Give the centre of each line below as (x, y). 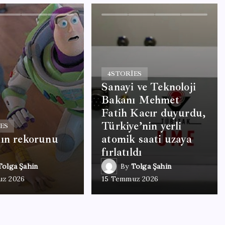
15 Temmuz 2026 (130, 179)
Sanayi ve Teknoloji (149, 87)
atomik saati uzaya (147, 139)
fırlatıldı (122, 152)
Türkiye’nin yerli (142, 126)
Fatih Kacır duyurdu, (154, 113)
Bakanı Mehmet (140, 100)
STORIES (127, 74)
